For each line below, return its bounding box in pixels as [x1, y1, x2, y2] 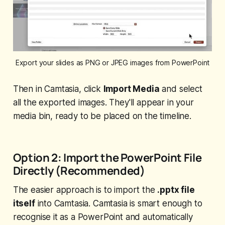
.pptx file [157, 185, 195, 195]
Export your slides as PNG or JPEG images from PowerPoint [15, 58, 210, 67]
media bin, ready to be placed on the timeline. [13, 111, 191, 122]
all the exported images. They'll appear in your [13, 97, 194, 108]
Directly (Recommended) [13, 163, 145, 179]
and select [159, 84, 202, 94]
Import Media [103, 84, 160, 94]
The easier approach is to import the [13, 185, 158, 195]
